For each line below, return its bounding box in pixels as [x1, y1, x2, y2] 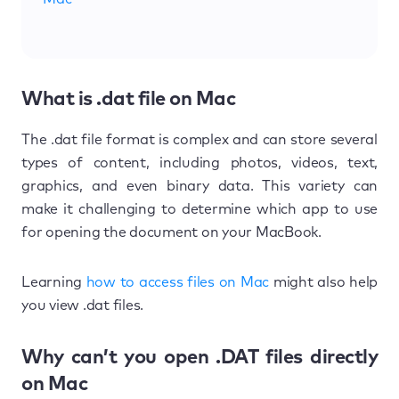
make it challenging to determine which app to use [21, 201, 378, 216]
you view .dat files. [21, 297, 143, 313]
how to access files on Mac [85, 274, 270, 289]
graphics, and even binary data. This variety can [21, 178, 378, 193]
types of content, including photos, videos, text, [21, 155, 378, 170]
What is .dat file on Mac [21, 89, 235, 110]
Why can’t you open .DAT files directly [21, 347, 378, 368]
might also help [269, 274, 379, 289]
